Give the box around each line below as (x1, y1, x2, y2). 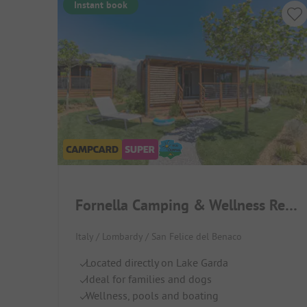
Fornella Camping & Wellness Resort (285, 195, 297, 214)
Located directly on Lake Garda (86, 255, 228, 269)
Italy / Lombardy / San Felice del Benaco (75, 230, 242, 243)
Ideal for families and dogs (86, 271, 212, 286)
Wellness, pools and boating (86, 288, 219, 302)
